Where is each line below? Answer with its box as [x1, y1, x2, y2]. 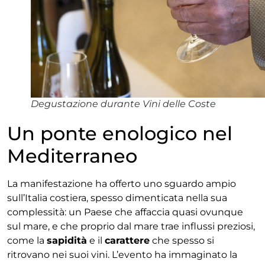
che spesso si [150, 234, 214, 246]
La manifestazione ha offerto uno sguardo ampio [7, 177, 236, 189]
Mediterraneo [7, 144, 137, 167]
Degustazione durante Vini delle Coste [31, 98, 216, 109]
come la [7, 234, 47, 246]
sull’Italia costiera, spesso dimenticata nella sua [7, 192, 227, 203]
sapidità [47, 234, 87, 246]
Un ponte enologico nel [7, 121, 232, 145]
